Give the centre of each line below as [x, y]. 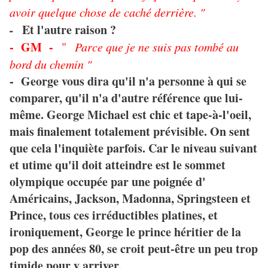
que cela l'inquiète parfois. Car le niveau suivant [133, 148]
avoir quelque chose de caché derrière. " [107, 12]
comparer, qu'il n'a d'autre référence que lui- [126, 98]
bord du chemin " [51, 64]
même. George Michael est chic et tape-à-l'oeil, [130, 115]
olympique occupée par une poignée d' [108, 182]
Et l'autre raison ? [69, 30]
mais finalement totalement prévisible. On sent [130, 132]
